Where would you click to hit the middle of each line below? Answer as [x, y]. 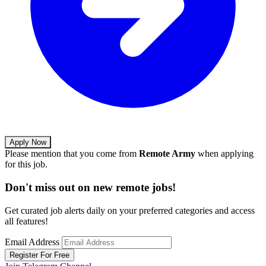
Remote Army [167, 154]
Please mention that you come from [72, 154]
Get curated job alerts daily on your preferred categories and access [130, 210]
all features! [26, 221]
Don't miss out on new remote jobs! [90, 187]
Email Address [32, 242]
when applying [224, 154]
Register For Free [39, 255]
